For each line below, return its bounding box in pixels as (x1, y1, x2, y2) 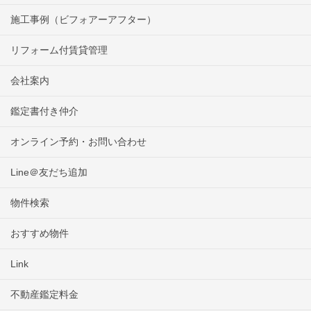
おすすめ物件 (10, 228, 69, 239)
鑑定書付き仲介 (10, 106, 78, 117)
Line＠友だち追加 (10, 167, 87, 178)
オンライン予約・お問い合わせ (10, 136, 146, 148)
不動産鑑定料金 (10, 289, 78, 301)
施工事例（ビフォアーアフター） (10, 14, 156, 26)
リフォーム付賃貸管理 (10, 44, 108, 56)
